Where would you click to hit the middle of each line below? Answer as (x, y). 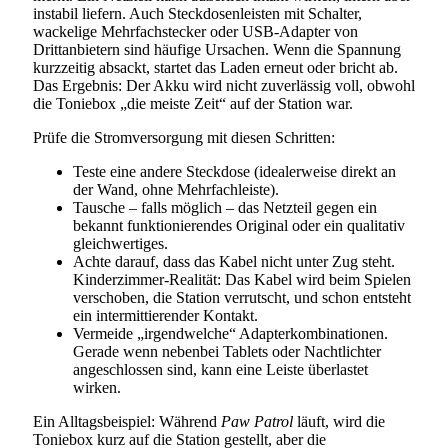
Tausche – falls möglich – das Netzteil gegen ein (225, 208)
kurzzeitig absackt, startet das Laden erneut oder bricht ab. (215, 68)
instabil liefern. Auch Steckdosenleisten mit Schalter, (197, 14)
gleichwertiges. (120, 244)
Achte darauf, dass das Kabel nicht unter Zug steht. (234, 262)
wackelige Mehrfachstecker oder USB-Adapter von (195, 32)
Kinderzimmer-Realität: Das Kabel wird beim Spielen (242, 280)
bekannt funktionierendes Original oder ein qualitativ (239, 226)
